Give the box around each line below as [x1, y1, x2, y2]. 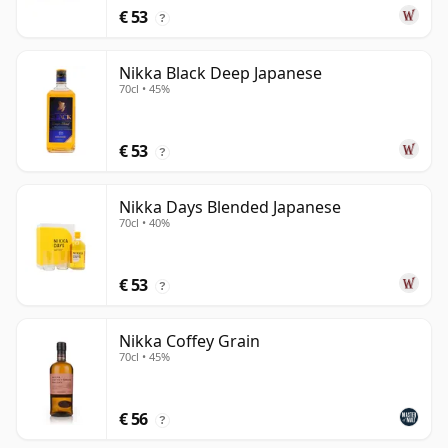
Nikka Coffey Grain [119, 330, 260, 353]
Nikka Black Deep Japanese [119, 62, 322, 85]
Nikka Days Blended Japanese [119, 196, 341, 219]
